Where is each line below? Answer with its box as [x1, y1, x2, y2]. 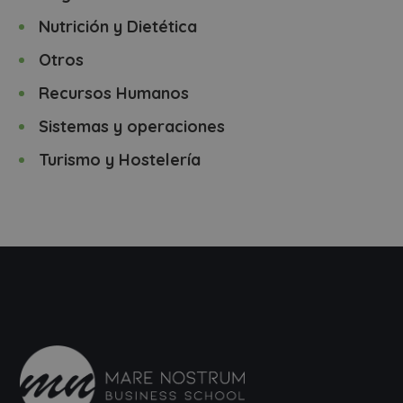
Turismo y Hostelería [39, 149, 201, 170]
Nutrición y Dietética [39, 16, 198, 37]
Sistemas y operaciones [39, 116, 226, 137]
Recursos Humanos [39, 83, 190, 103]
